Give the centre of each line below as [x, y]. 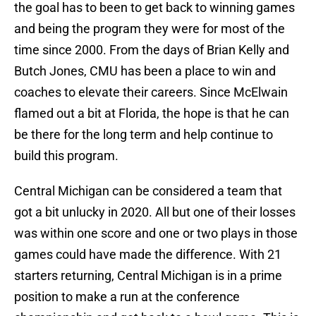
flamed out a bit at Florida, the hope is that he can [152, 114]
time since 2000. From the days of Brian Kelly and [152, 50]
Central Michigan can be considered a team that [148, 191]
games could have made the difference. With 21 [148, 255]
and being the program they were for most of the [150, 29]
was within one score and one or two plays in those [156, 233]
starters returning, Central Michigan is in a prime [148, 276]
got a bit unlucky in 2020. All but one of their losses [155, 212]
